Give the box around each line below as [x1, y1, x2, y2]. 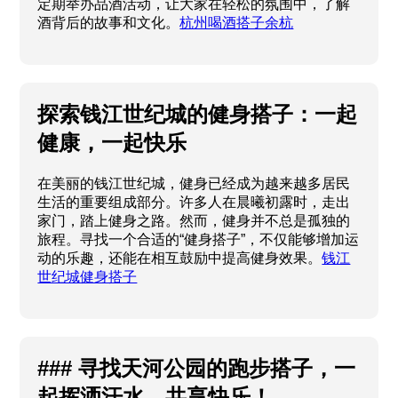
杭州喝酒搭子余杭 [179, 15, 294, 31]
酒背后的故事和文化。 [37, 15, 180, 31]
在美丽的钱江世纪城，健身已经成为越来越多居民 [37, 176, 351, 192]
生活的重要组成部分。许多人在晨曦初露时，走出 [37, 195, 351, 211]
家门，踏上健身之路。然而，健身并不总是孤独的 [37, 213, 351, 229]
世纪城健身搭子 [37, 269, 138, 285]
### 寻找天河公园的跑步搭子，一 [37, 356, 356, 381]
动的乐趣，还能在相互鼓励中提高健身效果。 [37, 251, 322, 267]
